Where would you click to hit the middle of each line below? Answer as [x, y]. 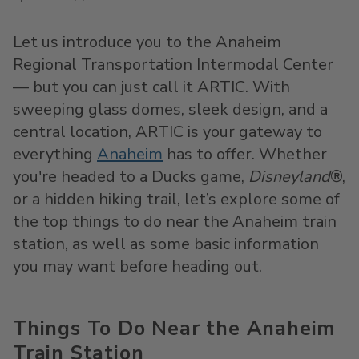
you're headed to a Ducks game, [129, 177]
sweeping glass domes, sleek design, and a [170, 109]
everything [55, 154]
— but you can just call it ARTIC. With [151, 87]
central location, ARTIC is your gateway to [167, 132]
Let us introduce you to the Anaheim [147, 42]
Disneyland [287, 177]
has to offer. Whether [245, 154]
